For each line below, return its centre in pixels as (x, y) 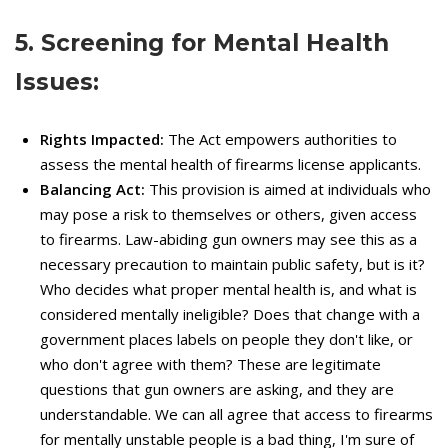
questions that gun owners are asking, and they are (217, 388)
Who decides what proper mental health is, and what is (228, 288)
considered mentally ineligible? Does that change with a (230, 313)
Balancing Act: (92, 188)
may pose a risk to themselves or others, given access (228, 213)
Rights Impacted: (102, 138)
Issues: (57, 81)
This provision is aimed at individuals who (288, 188)
